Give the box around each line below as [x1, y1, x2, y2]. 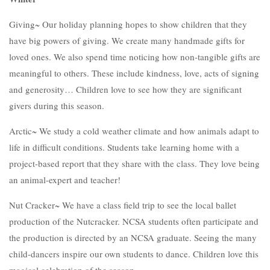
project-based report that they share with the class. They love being [9, 157, 260, 169]
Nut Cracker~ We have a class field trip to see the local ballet [9, 199, 236, 211]
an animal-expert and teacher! [9, 174, 121, 186]
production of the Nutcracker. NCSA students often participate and [9, 215, 259, 227]
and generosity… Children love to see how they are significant [9, 83, 242, 95]
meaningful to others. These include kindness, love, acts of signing [9, 67, 259, 79]
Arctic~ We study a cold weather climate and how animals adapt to [9, 125, 259, 137]
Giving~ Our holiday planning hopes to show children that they [9, 18, 247, 30]
